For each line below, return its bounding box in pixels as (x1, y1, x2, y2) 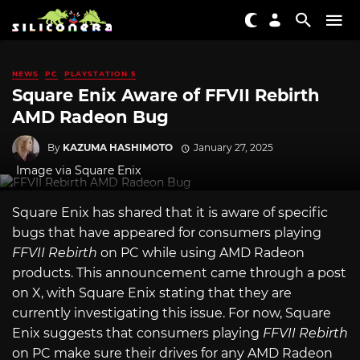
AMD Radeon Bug (12, 107, 169, 128)
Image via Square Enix (16, 162, 141, 178)
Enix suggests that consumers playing (12, 325, 260, 341)
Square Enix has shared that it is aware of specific (12, 204, 328, 220)
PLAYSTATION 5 (64, 69, 136, 78)
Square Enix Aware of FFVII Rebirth (12, 85, 320, 106)
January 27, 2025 (193, 141, 273, 153)
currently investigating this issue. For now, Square (12, 305, 331, 321)
